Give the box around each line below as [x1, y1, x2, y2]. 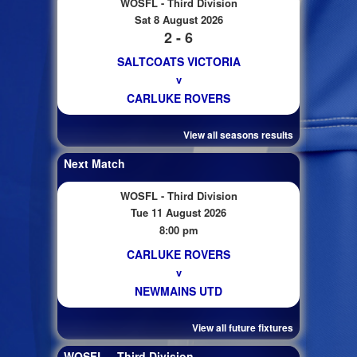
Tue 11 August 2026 [131, 204, 226, 220]
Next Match [64, 155, 125, 171]
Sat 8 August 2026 [134, 11, 223, 27]
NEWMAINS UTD [135, 282, 222, 299]
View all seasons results [183, 127, 293, 142]
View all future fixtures [192, 320, 293, 335]
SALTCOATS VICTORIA [116, 53, 241, 69]
